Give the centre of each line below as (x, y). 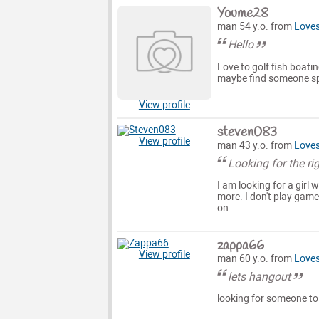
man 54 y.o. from (255, 27)
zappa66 (240, 245)
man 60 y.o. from (255, 258)
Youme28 (242, 14)
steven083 (247, 132)
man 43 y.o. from (255, 145)
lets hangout (260, 276)
